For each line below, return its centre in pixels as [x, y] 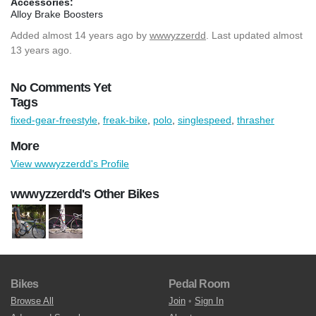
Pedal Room [199, 284]
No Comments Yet [61, 87]
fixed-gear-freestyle [54, 120]
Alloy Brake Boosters [57, 14]
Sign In [209, 301]
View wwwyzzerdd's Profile [70, 163]
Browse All [32, 301]
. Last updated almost [254, 35]
